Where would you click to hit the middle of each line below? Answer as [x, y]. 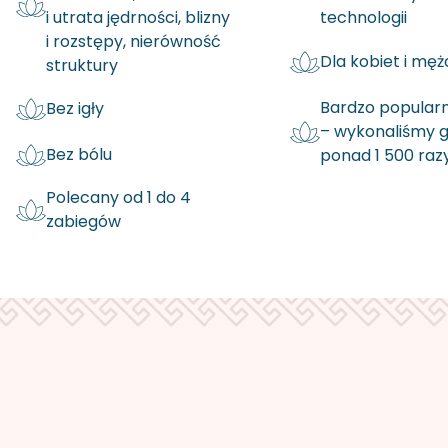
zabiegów [83, 221]
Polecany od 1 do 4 [118, 197]
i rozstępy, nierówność [133, 41]
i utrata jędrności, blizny [138, 17]
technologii [363, 18]
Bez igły [75, 108]
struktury [82, 65]
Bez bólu [79, 154]
